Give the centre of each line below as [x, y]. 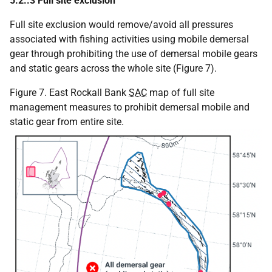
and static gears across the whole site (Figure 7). [113, 68]
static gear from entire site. [67, 121]
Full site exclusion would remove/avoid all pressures [121, 24]
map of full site [181, 92]
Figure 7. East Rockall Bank [69, 92]
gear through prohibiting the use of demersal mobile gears [134, 53]
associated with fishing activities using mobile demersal [129, 39]
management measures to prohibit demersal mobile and [130, 107]
